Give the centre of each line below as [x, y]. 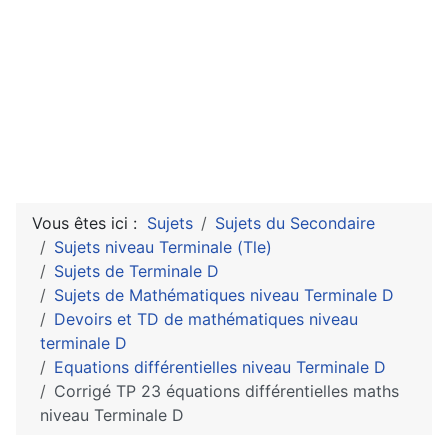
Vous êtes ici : [89, 223]
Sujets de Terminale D [136, 271]
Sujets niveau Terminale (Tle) [163, 247]
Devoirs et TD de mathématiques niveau [206, 319]
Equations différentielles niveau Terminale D [220, 367]
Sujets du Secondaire [295, 223]
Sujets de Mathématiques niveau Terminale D [224, 295]
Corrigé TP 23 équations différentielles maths [226, 391]
